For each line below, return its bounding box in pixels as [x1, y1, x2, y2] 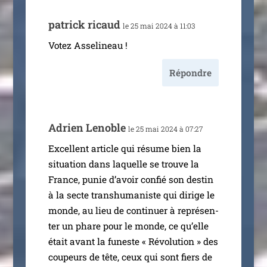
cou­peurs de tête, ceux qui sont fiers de [48, 250, 212, 263]
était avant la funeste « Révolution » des [48, 235, 218, 247]
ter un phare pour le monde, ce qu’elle [48, 219, 209, 232]
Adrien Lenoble [48, 120, 126, 135]
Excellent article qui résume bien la [48, 142, 201, 154]
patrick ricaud [48, 17, 120, 32]
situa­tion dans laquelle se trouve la [48, 157, 199, 170]
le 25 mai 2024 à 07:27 [128, 123, 203, 133]
